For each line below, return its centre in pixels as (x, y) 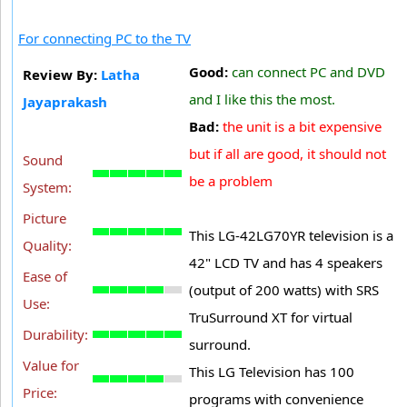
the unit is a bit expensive (302, 126)
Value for (51, 365)
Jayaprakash (65, 101)
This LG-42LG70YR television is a (291, 235)
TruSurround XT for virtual (271, 317)
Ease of (45, 276)
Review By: (62, 74)
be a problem (231, 180)
